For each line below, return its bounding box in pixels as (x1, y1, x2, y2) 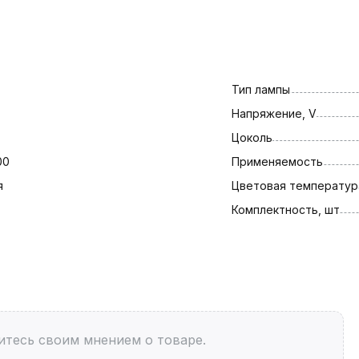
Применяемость (231, 154, 323, 168)
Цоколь (231, 130, 272, 144)
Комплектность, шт (231, 202, 340, 216)
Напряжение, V (231, 106, 317, 120)
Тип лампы (231, 82, 290, 96)
